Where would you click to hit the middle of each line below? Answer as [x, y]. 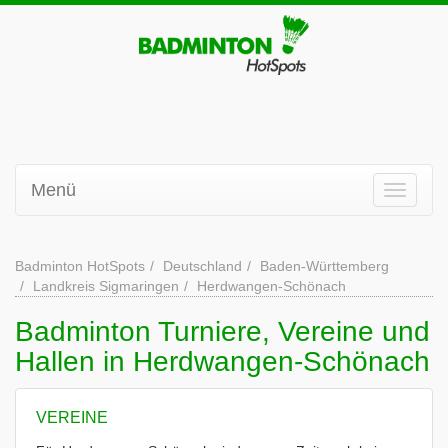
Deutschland [202, 266]
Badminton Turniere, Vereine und [222, 331]
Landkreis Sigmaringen [106, 286]
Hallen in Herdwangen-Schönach [222, 361]
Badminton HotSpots [80, 266]
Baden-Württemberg [324, 266]
